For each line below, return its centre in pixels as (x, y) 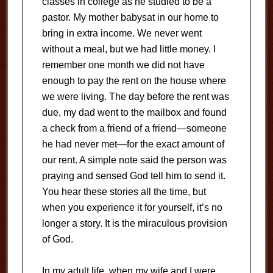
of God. (57, 239)
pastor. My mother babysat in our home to (130, 17)
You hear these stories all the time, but (124, 191)
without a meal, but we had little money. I (129, 49)
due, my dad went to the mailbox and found (134, 112)
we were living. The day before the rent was (135, 96)
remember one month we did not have (123, 65)
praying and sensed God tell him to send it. (133, 175)
